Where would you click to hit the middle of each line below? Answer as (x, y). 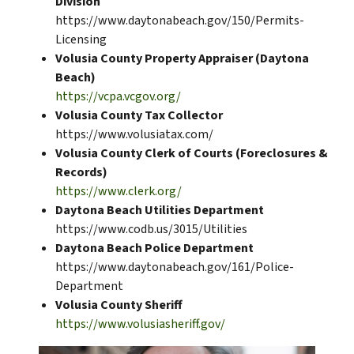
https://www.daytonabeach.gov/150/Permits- (180, 21)
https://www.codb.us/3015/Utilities (151, 230)
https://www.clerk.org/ (119, 192)
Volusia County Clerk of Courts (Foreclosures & (192, 154)
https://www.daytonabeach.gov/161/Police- (175, 267)
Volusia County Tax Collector (139, 116)
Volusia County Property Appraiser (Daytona (182, 59)
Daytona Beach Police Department (154, 249)
